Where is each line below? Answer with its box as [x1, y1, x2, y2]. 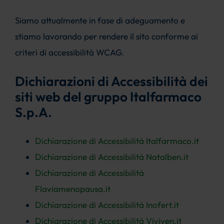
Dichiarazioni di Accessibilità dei [14, 73, 208, 90]
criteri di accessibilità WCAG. [14, 46, 124, 57]
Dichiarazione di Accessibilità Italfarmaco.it [34, 135, 199, 146]
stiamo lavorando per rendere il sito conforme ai [14, 30, 198, 41]
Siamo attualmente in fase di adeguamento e [14, 14, 185, 25]
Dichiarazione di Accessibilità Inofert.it [34, 199, 179, 210]
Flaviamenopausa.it [34, 183, 110, 194]
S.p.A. [14, 104, 52, 121]
